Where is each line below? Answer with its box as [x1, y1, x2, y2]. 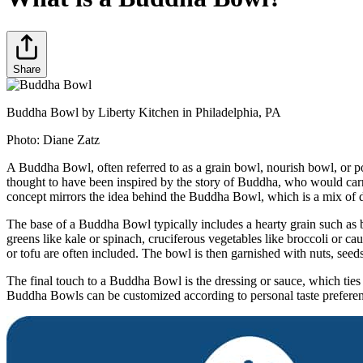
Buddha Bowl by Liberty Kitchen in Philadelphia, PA [6, 105, 281, 119]
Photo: [6, 132, 43, 147]
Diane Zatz [43, 132, 100, 147]
